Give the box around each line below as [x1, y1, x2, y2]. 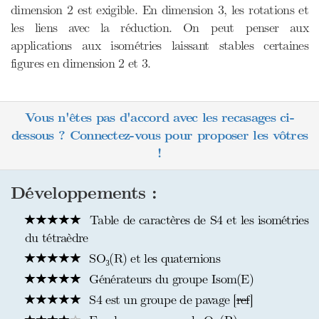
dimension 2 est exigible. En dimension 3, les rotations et [11, 2, 308, 18]
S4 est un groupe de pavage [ [85, 292, 236, 308]
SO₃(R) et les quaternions [85, 251, 220, 266]
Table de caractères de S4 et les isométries [85, 212, 308, 228]
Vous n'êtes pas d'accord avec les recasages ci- [24, 110, 295, 126]
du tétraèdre [25, 230, 88, 246]
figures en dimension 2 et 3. [11, 56, 151, 71]
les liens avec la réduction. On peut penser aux [11, 20, 308, 36]
